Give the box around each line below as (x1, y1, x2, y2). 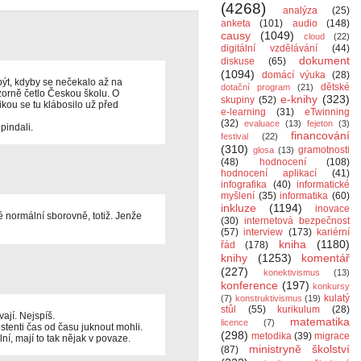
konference (221, 279, 278, 292)
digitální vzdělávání (221, 43, 317, 54)
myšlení (221, 190, 255, 201)
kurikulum (277, 304, 321, 315)
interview (243, 226, 284, 238)
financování (291, 129, 350, 142)
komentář (301, 251, 350, 264)
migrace (314, 330, 350, 342)
